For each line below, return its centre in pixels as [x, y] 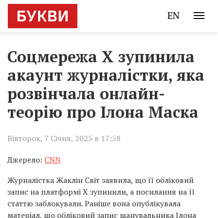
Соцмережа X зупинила [101, 56]
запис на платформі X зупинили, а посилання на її [101, 192]
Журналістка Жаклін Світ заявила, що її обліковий [100, 180]
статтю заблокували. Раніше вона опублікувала [94, 203]
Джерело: [26, 160]
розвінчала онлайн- [86, 93]
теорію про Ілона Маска [103, 112]
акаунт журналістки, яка [106, 75]
